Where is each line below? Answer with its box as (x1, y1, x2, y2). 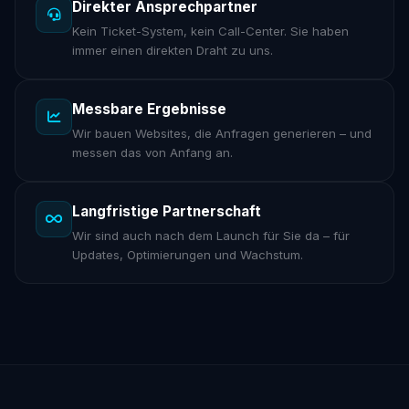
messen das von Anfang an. (72, 145, 234, 161)
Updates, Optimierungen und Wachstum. (72, 247, 304, 263)
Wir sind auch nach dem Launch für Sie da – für (72, 228, 351, 244)
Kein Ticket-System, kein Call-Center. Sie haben (72, 24, 350, 39)
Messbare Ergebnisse (72, 100, 227, 119)
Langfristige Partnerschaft (72, 203, 262, 221)
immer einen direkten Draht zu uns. (72, 43, 274, 58)
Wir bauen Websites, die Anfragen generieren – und (72, 126, 372, 142)
